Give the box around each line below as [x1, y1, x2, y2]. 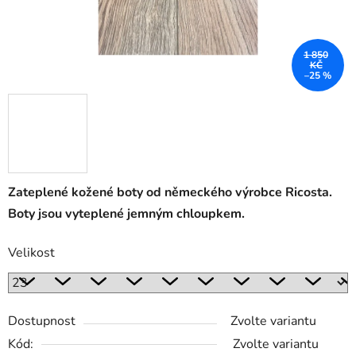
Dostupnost [8, 312, 75, 331]
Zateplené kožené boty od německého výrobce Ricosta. [8, 184, 332, 202]
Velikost [8, 244, 55, 262]
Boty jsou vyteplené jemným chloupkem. [8, 205, 245, 223]
